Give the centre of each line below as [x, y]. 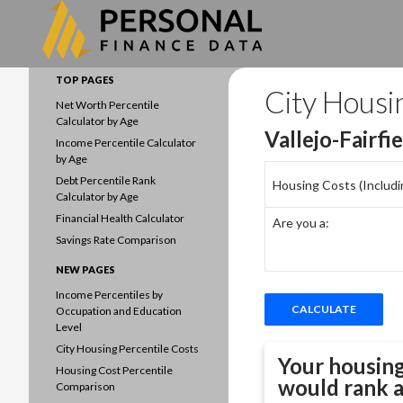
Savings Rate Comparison [116, 240]
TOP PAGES [85, 80]
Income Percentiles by [109, 295]
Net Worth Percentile [107, 105]
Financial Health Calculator [120, 218]
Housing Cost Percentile [114, 370]
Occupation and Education [119, 311]
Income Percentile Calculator [126, 143]
